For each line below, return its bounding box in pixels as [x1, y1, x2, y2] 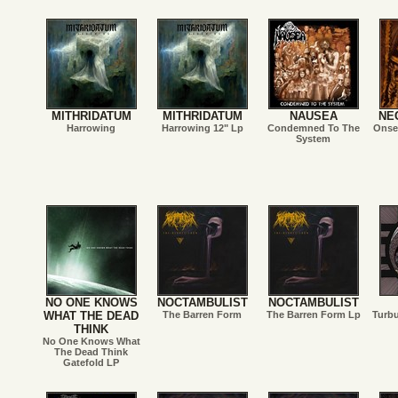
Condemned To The [267, 123, 360, 133]
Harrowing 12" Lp [161, 123, 243, 133]
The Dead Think [54, 346, 128, 357]
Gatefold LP [63, 357, 119, 368]
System [296, 133, 330, 144]
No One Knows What [42, 336, 140, 346]
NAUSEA [289, 109, 338, 123]
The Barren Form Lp [266, 309, 361, 320]
